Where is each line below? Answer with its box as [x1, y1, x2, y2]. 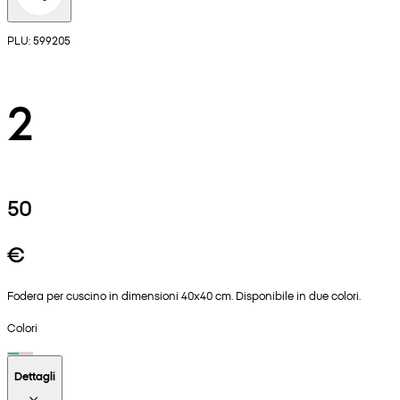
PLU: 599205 [7, 31, 71, 47]
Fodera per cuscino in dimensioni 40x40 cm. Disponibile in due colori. [7, 287, 361, 303]
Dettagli [14, 368, 55, 384]
